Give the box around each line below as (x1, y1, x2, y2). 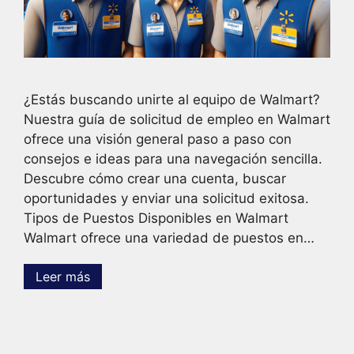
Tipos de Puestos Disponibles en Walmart (24, 209, 288, 226)
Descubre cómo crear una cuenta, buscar (24, 170, 286, 186)
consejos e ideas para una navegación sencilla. (24, 150, 322, 167)
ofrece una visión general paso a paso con (24, 130, 292, 147)
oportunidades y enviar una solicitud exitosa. (24, 190, 309, 206)
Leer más (36, 268, 90, 284)
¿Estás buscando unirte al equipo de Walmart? (24, 91, 320, 107)
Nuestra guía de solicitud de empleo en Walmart (24, 111, 330, 127)
